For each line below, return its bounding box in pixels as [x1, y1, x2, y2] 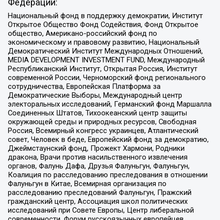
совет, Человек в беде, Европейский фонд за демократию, [7, 135, 209, 144]
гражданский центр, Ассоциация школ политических [7, 197, 188, 206]
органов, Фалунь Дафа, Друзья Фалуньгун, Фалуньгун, [7, 162, 190, 171]
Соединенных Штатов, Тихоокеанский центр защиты [7, 109, 187, 118]
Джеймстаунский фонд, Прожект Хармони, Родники [7, 144, 185, 153]
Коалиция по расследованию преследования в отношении [7, 170, 208, 180]
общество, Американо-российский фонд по [7, 29, 157, 38]
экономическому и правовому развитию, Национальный [7, 38, 199, 47]
